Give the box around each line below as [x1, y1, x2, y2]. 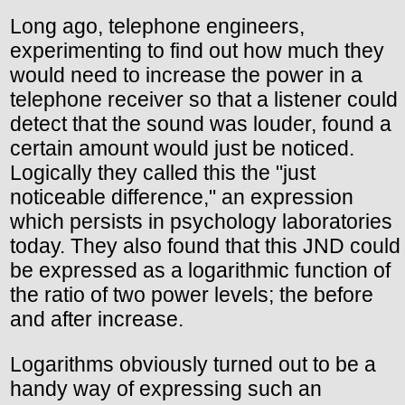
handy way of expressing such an [10, 376, 322, 400]
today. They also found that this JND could [10, 233, 400, 258]
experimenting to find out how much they [10, 38, 384, 62]
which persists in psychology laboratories [10, 209, 392, 233]
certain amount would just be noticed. [10, 136, 354, 160]
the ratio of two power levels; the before [10, 282, 373, 306]
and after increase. [10, 306, 184, 331]
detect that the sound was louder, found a [10, 111, 391, 136]
